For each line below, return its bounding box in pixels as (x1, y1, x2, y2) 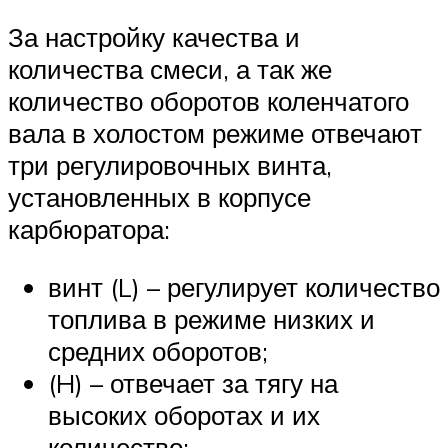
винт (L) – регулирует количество (48, 270, 440, 303)
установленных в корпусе (8, 181, 311, 214)
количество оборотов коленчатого (8, 85, 409, 118)
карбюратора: (8, 213, 170, 246)
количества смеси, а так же (8, 53, 332, 86)
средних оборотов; (48, 334, 268, 367)
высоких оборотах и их (48, 398, 320, 431)
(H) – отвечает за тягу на (48, 366, 338, 399)
